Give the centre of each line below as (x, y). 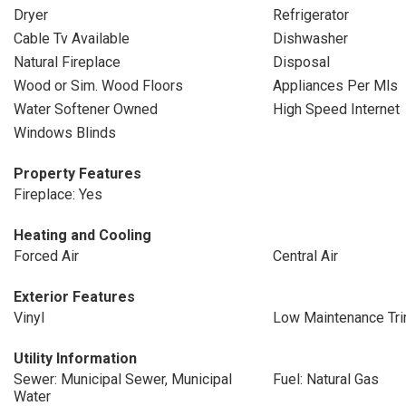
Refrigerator (310, 15)
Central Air (305, 256)
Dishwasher (310, 39)
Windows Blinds (65, 133)
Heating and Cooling (82, 235)
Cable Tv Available (72, 39)
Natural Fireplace (67, 62)
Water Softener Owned (86, 109)
